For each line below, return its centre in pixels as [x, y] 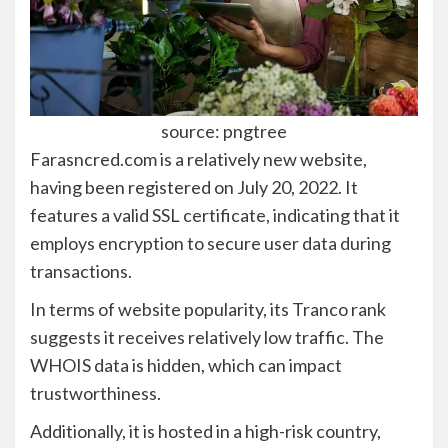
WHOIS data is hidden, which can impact [186, 364]
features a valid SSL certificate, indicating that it [215, 214]
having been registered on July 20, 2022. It [194, 186]
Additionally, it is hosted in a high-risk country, [205, 430]
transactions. [82, 270]
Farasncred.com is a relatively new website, [198, 158]
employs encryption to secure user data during [210, 242]
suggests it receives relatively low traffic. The [207, 336]
